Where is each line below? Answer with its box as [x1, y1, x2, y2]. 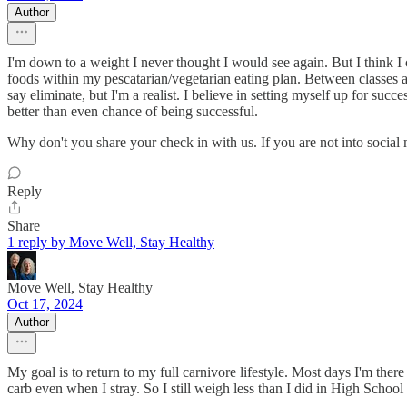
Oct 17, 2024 [7, 296, 83, 313]
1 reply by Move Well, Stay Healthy [7, 234, 214, 251]
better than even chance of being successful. [7, 104, 258, 120]
